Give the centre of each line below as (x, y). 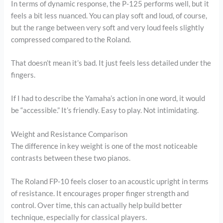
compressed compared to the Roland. (71, 39)
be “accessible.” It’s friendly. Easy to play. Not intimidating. (105, 111)
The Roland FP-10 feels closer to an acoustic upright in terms (110, 182)
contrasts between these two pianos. (71, 158)
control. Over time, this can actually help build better (97, 206)
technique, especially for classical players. (79, 218)
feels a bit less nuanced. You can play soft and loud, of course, (109, 15)
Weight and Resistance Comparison (69, 134)
